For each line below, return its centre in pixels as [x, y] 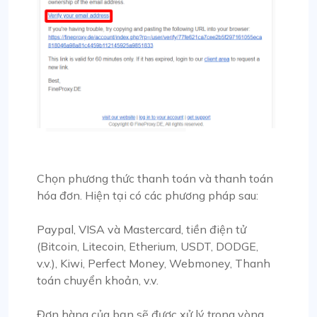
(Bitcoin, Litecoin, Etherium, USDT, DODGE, [148, 246]
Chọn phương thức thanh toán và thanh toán [155, 178]
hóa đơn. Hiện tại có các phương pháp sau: [148, 195]
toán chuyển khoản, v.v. [98, 280]
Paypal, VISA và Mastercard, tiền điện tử [142, 229]
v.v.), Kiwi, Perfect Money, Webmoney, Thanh [154, 263]
